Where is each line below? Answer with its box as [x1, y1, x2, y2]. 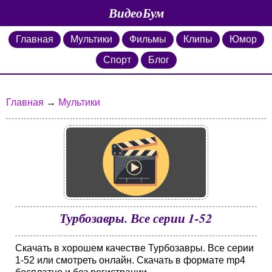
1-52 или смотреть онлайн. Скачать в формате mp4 [15, 255, 245, 265]
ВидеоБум [108, 4, 164, 22]
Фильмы [129, 34, 166, 44]
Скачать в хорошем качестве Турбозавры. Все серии [15, 243, 254, 253]
